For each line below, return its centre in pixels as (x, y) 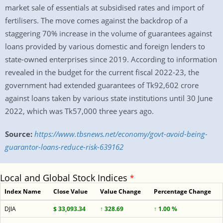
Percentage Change (182, 191)
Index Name (23, 191)
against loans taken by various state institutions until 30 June (109, 98)
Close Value (70, 191)
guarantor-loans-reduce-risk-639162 (64, 147)
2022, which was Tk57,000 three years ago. (79, 111)
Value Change (120, 191)
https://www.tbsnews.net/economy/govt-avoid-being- (121, 134)
